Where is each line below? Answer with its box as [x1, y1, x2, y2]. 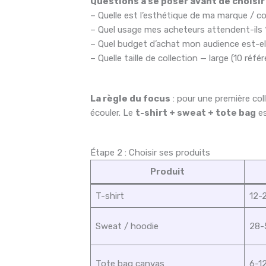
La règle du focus [90, 93, 171, 104]
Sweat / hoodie [95, 221, 159, 232]
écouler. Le [90, 107, 136, 118]
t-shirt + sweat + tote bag [135, 107, 256, 118]
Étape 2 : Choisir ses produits [90, 147, 211, 159]
